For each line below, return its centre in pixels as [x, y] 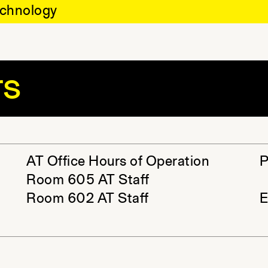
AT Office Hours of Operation [118, 162]
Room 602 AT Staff [88, 199]
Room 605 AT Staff [88, 181]
